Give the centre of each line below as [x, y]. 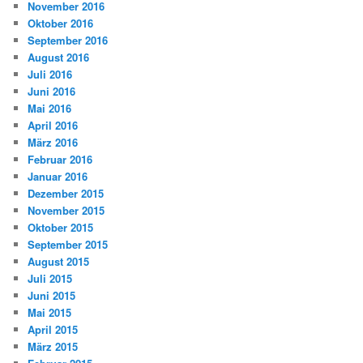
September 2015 [68, 245]
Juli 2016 [50, 75]
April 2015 [53, 330]
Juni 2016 [52, 92]
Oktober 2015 [61, 228]
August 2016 [59, 58]
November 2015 [66, 211]
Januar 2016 [58, 177]
